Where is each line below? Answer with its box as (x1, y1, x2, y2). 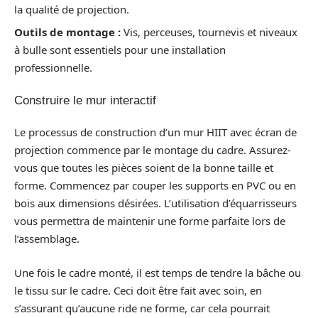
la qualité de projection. (14, 1, 129, 16)
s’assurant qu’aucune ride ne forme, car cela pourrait (14, 300, 270, 315)
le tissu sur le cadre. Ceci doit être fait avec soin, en (14, 283, 262, 297)
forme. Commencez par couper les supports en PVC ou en (14, 178, 296, 192)
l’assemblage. (14, 231, 79, 246)
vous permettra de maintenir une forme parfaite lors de (14, 214, 285, 228)
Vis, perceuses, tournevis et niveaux (121, 25, 297, 39)
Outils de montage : (14, 25, 121, 39)
